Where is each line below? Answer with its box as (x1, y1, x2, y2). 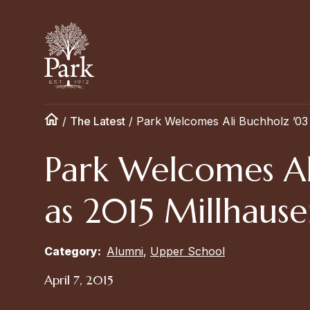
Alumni (107, 244, 143, 258)
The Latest (70, 114, 125, 128)
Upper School (150, 244, 225, 258)
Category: (44, 244, 104, 258)
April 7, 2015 (44, 272, 113, 288)
